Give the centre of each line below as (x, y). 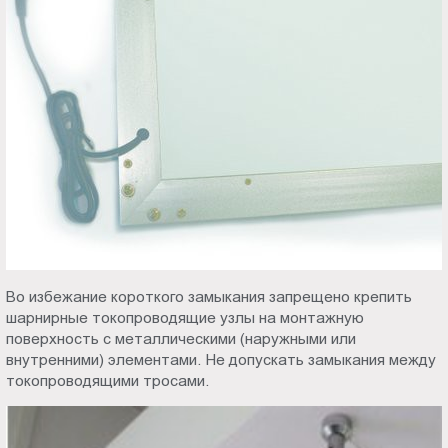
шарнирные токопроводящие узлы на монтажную (185, 317)
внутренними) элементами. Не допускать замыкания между (221, 359)
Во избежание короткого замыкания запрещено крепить (209, 296)
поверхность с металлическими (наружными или (181, 338)
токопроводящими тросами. (108, 380)
